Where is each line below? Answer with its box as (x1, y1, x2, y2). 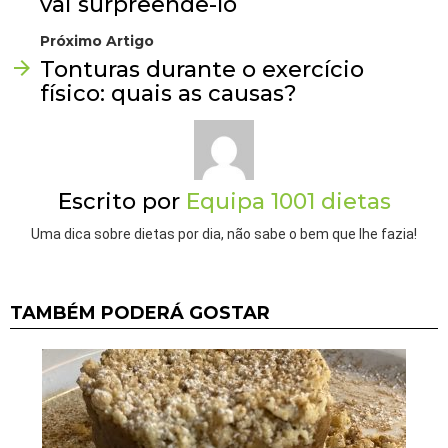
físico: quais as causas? (40, 79, 297, 107)
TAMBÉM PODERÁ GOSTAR (10, 302, 270, 325)
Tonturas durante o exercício (40, 55, 364, 83)
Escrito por (57, 187, 186, 215)
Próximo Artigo (40, 31, 154, 50)
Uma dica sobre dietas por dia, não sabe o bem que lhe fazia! (31, 226, 417, 243)
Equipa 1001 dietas (185, 187, 391, 215)
